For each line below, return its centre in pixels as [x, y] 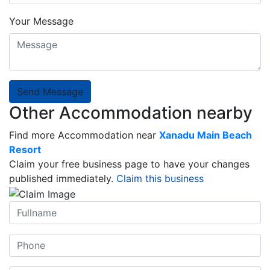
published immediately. [63, 178]
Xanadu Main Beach [206, 135]
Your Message [41, 21]
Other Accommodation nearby [131, 112]
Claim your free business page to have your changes [129, 164]
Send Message [50, 91]
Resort [25, 149]
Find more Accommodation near [83, 135]
